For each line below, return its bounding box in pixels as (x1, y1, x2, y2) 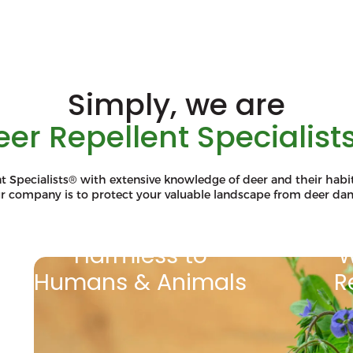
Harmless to (73, 239, 207, 271)
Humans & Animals (34, 266, 247, 298)
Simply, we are (68, 83, 285, 125)
